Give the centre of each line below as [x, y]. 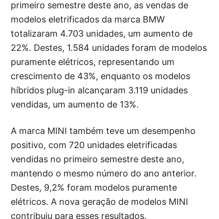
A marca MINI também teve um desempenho [103, 131]
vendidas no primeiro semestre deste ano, [98, 159]
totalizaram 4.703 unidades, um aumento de [102, 34]
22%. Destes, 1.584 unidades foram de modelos [109, 48]
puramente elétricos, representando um [93, 62]
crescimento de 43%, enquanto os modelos [101, 76]
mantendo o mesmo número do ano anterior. [104, 174]
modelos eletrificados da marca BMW [88, 20]
